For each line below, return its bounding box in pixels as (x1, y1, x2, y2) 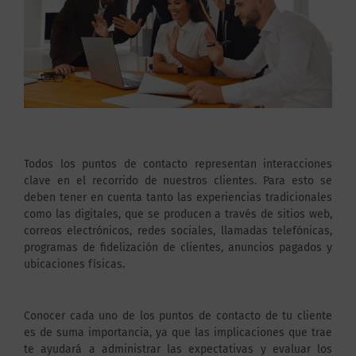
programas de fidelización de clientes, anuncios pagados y (24, 240, 332, 254)
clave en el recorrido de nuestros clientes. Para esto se (24, 173, 332, 188)
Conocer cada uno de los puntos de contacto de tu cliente (24, 309, 332, 323)
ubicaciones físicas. (24, 257, 125, 271)
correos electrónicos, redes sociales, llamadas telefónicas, (24, 223, 332, 238)
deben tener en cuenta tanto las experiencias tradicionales (24, 190, 332, 204)
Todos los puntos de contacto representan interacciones (24, 157, 332, 171)
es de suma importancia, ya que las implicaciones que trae (24, 326, 332, 340)
